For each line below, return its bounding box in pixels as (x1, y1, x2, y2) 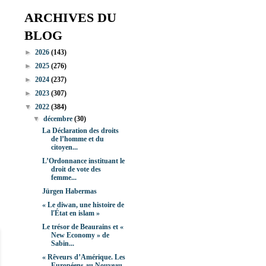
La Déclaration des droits (42, 126, 119, 135)
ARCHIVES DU (24, 10, 116, 26)
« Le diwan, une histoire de (42, 201, 124, 210)
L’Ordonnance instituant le (42, 157, 125, 166)
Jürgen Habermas (42, 187, 97, 196)
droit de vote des (50, 165, 101, 174)
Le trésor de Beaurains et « (42, 223, 123, 232)
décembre (43, 115, 75, 123)
